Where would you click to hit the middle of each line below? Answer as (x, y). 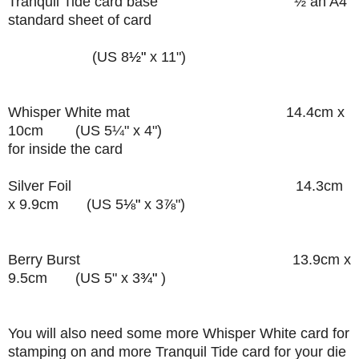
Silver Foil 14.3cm (175, 186)
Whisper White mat (147, 113)
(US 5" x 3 (100, 278)
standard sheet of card (100, 20)
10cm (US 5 (60, 131)
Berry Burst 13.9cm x (179, 260)
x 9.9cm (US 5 (66, 205)
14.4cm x (315, 113)
